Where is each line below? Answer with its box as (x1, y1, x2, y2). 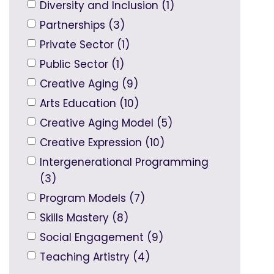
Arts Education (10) (40, 96, 139, 111)
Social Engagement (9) (40, 230, 163, 245)
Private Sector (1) (40, 37, 130, 53)
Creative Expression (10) (40, 135, 165, 150)
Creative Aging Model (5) (40, 116, 172, 131)
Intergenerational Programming (40, 155, 209, 170)
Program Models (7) (40, 191, 145, 206)
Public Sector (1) (40, 57, 124, 72)
